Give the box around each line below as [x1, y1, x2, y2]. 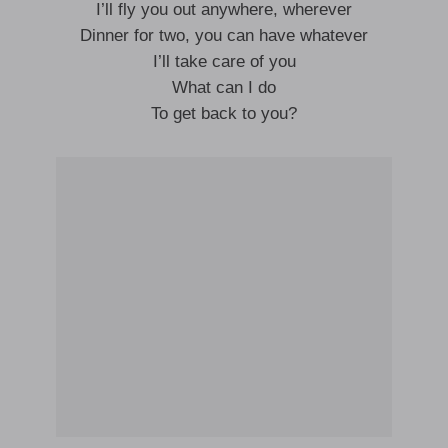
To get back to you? [151, 104, 297, 123]
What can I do [172, 78, 276, 97]
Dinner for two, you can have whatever [80, 26, 368, 45]
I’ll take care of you [152, 52, 296, 71]
